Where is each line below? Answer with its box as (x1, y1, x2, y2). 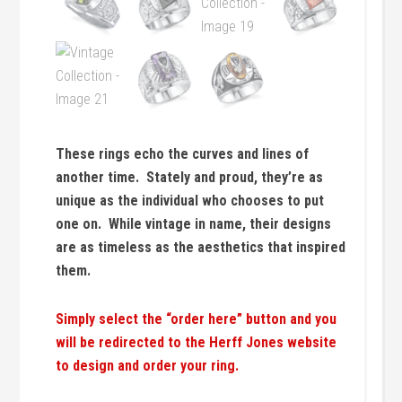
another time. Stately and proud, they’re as (56, 168, 324, 186)
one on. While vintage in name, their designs (56, 214, 332, 232)
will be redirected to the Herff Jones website (56, 333, 337, 351)
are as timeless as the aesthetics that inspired (56, 238, 346, 256)
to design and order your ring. (56, 356, 240, 374)
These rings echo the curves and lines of (56, 144, 310, 162)
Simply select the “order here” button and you (56, 310, 337, 328)
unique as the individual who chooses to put (56, 191, 325, 209)
